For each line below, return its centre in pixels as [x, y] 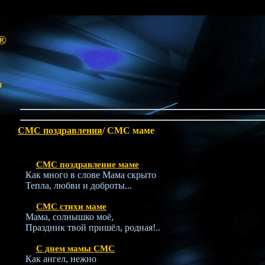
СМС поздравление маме [88, 164]
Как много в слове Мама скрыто [91, 175]
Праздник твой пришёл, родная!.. [93, 227]
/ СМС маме [128, 130]
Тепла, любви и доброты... [79, 185]
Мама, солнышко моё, [70, 217]
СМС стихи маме [71, 206]
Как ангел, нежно [61, 259]
